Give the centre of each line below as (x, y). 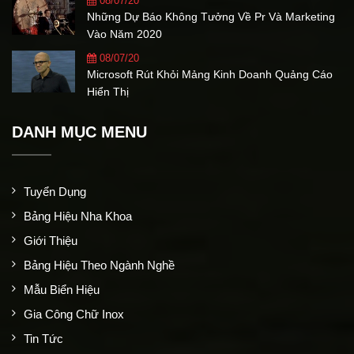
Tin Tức (43, 339)
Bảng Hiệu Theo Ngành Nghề (99, 265)
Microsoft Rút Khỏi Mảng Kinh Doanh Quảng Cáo (210, 74)
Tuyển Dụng (55, 192)
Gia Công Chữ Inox (74, 314)
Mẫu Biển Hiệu (62, 290)
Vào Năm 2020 (124, 34)
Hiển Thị (108, 92)
